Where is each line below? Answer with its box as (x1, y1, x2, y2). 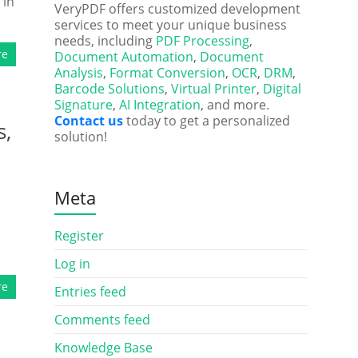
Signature (54, 96, 113, 113)
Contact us (54, 112, 123, 129)
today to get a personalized (122, 112, 290, 129)
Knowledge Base (54, 339, 153, 356)
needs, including (54, 32, 156, 50)
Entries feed (54, 283, 126, 300)
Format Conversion (109, 64, 225, 82)
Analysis (54, 64, 103, 82)
